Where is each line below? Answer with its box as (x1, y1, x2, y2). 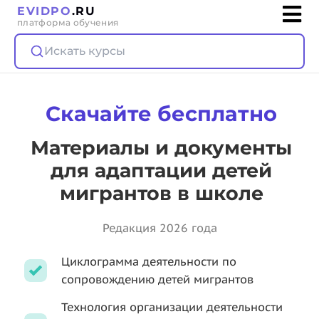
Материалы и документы (31, 136, 292, 159)
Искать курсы (44, 44, 125, 58)
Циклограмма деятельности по (61, 254, 236, 268)
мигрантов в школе (59, 182, 263, 205)
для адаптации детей (51, 159, 272, 182)
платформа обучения (17, 17, 119, 28)
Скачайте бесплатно (46, 101, 277, 126)
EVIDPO (17, 4, 72, 18)
